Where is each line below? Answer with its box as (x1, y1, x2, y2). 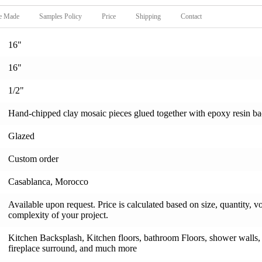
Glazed (8, 131, 35, 141)
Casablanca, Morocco (8, 177, 88, 187)
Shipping (136, 12, 161, 20)
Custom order (8, 154, 58, 164)
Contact (181, 12, 202, 20)
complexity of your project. (8, 210, 108, 220)
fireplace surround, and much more (8, 243, 137, 253)
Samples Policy (39, 12, 82, 20)
